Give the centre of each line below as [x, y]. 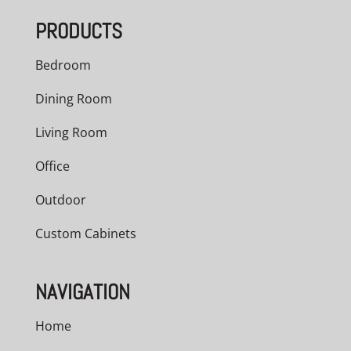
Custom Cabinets [85, 233]
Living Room [71, 132]
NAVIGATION [82, 292]
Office [52, 166]
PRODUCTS [78, 31]
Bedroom [63, 65]
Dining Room [73, 98]
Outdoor [60, 199]
